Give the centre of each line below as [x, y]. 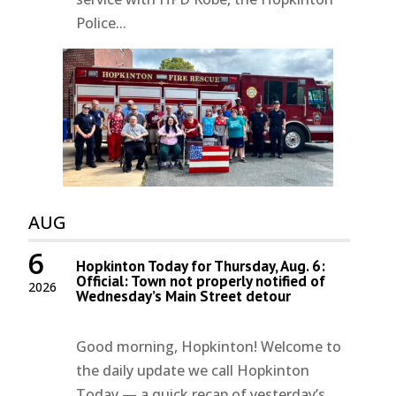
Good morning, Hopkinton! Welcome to [209, 346]
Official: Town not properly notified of [201, 281]
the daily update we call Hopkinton [193, 370]
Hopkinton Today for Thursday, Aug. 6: [201, 266]
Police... [102, 23]
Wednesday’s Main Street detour [184, 296]
